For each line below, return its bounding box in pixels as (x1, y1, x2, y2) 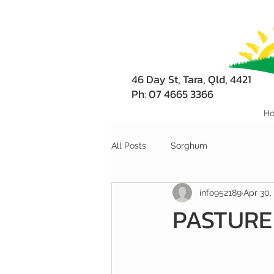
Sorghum (171, 140, 207, 150)
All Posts (111, 140, 146, 150)
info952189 (199, 187, 242, 198)
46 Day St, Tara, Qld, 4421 (131, 71, 251, 87)
